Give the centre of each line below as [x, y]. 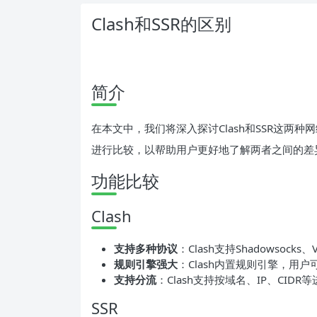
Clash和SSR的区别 [161, 23]
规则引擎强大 [146, 264]
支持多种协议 [146, 248]
